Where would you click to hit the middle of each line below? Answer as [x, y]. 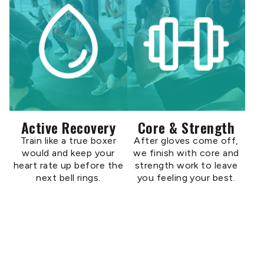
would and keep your [68, 153]
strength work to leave [186, 165]
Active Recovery [68, 127]
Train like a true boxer [68, 141]
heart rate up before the [68, 165]
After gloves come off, [186, 141]
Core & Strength [186, 127]
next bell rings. [68, 178]
